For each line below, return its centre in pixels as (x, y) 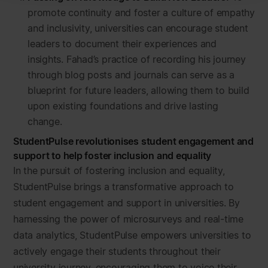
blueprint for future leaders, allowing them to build (138, 90)
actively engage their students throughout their (117, 251)
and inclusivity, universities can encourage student (138, 28)
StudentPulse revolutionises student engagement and (133, 141)
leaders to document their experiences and (122, 44)
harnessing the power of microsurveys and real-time (128, 219)
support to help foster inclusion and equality (112, 156)
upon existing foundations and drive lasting (123, 106)
